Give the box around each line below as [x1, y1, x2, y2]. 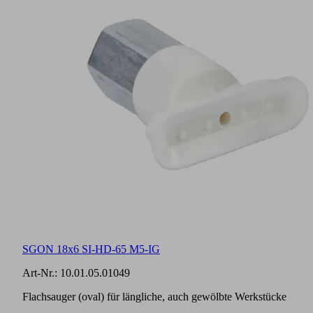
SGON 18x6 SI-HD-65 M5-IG [22, 243, 160, 256]
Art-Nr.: [22, 267, 60, 279]
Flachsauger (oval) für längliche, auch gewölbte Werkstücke [22, 291, 286, 303]
